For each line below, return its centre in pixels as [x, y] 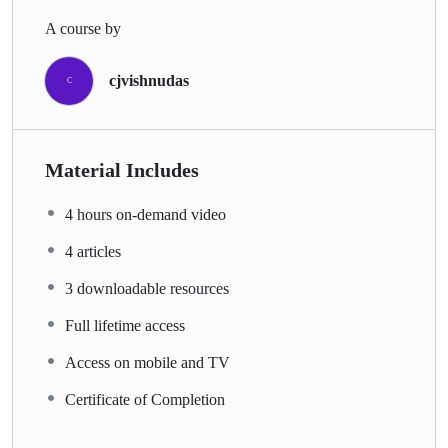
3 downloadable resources [147, 288]
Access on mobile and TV [147, 362]
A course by [83, 28]
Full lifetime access [125, 325]
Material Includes [122, 169]
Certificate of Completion [145, 399]
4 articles [93, 251]
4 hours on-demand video [145, 214]
